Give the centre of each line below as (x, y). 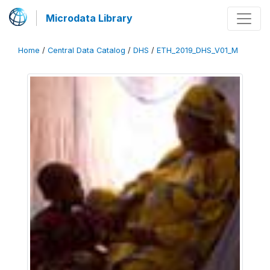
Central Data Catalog (86, 50)
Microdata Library (89, 18)
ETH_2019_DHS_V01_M (197, 50)
